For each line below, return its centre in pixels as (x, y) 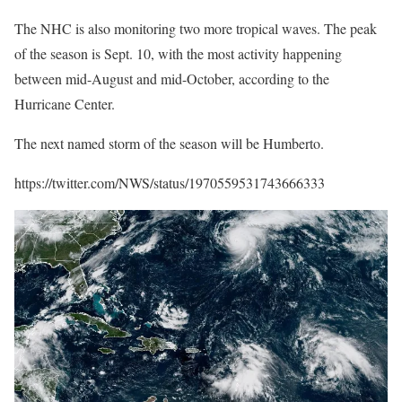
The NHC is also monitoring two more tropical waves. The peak (196, 29)
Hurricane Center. (65, 104)
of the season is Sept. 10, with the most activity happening (178, 54)
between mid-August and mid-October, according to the (172, 79)
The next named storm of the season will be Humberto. (169, 144)
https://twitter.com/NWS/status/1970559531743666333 (170, 183)
